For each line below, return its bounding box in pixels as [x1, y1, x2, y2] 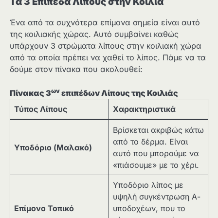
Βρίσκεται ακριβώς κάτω [113, 125, 204, 135]
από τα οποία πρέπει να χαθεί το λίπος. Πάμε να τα [10, 53, 206, 63]
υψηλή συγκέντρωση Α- [113, 191, 200, 201]
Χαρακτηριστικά [113, 104, 176, 114]
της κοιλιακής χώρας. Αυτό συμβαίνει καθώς [10, 29, 179, 39]
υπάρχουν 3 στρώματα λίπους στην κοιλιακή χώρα [10, 41, 201, 51]
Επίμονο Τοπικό [14, 203, 74, 213]
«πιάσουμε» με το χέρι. [113, 160, 199, 170]
